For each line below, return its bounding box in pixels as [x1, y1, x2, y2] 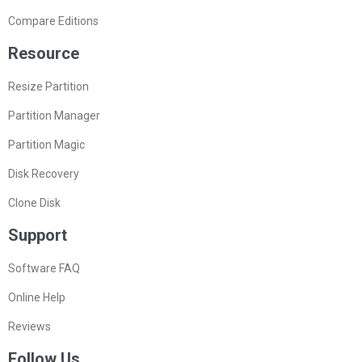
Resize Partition [8, 79, 89, 93]
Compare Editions [8, 14, 99, 27]
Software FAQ [8, 261, 80, 275]
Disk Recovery [8, 166, 79, 180]
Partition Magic [8, 137, 85, 151]
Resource [8, 43, 79, 63]
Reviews [8, 319, 51, 333]
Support [8, 225, 67, 245]
